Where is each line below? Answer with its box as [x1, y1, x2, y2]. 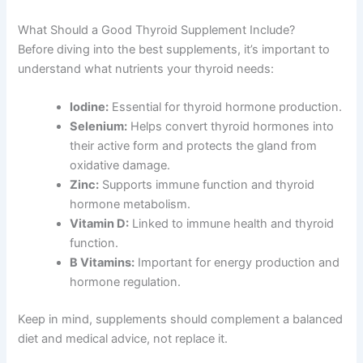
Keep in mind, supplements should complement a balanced [18, 312, 344, 327]
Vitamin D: [70, 216, 130, 232]
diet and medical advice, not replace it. [18, 331, 228, 347]
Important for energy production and [135, 255, 340, 271]
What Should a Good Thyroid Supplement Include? [18, 22, 296, 37]
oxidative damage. [70, 158, 171, 173]
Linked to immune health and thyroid [129, 216, 335, 232]
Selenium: [70, 119, 128, 135]
